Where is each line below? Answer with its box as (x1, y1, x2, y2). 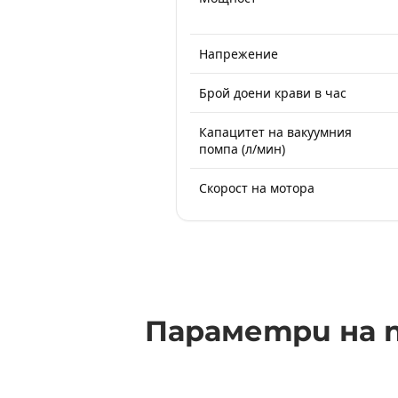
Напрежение (199, 45, 278, 62)
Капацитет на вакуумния (199, 123, 352, 140)
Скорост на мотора (199, 179, 314, 196)
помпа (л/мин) (199, 140, 285, 157)
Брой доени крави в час (199, 84, 346, 101)
